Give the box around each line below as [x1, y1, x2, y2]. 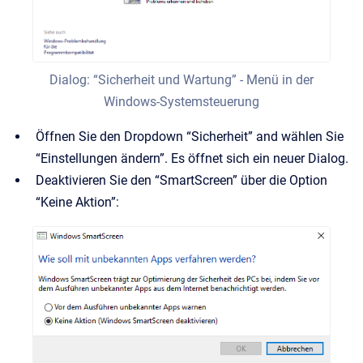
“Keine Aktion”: [36, 194, 119, 210]
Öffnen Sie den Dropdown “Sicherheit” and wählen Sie [36, 128, 344, 144]
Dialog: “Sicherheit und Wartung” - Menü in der [49, 71, 314, 88]
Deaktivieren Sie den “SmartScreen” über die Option [36, 172, 327, 188]
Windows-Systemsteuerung [104, 93, 259, 109]
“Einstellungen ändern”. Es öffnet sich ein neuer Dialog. [36, 150, 348, 166]
